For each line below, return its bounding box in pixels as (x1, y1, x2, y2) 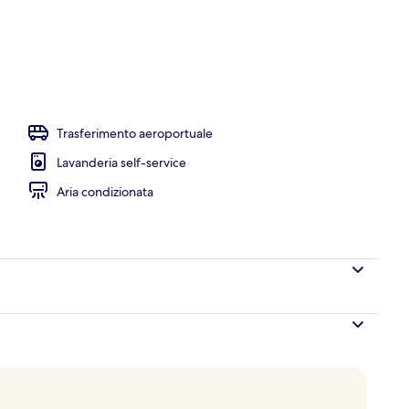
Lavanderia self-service (57, 153, 186, 171)
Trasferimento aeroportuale (57, 124, 213, 142)
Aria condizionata (57, 183, 153, 200)
